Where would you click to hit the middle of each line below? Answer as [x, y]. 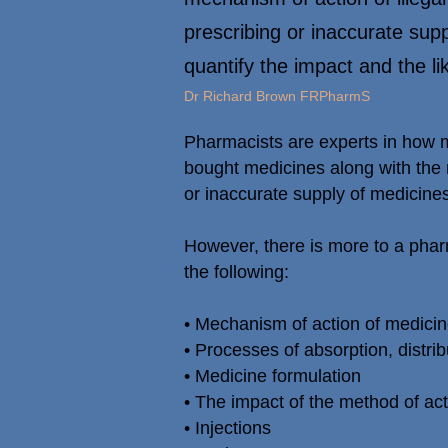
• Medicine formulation [272, 376]
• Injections [227, 428]
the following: [236, 272]
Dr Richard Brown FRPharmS [277, 96]
